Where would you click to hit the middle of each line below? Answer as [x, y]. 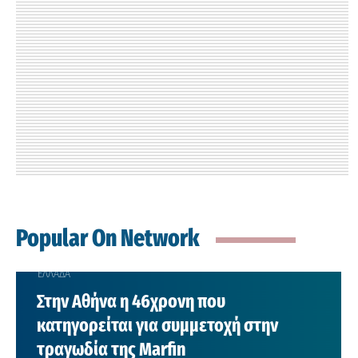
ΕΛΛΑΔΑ [54, 273]
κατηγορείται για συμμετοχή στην [157, 325]
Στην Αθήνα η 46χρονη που [131, 301]
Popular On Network [108, 238]
